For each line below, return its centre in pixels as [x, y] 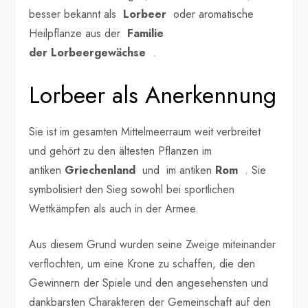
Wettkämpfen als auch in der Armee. [114, 208]
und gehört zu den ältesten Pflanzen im [122, 151]
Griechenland [100, 170]
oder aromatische [210, 14]
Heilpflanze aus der [78, 33]
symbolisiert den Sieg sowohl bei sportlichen [132, 189]
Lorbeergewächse [99, 52]
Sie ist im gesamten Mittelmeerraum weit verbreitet [145, 131]
